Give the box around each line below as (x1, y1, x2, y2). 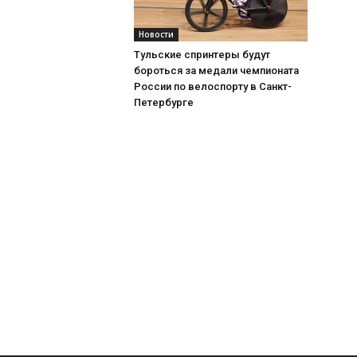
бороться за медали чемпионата (134, 64, 299, 76)
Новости (139, 28, 174, 40)
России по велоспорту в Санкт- (134, 80, 292, 92)
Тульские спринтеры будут (134, 48, 270, 61)
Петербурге (134, 96, 194, 108)
